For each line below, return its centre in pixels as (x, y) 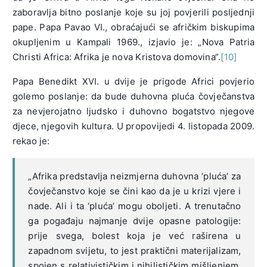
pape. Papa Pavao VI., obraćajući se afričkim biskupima (133, 27)
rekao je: (31, 141)
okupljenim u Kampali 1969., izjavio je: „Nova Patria (133, 42)
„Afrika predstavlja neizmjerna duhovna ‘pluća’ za (135, 176)
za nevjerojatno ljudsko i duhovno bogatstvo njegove (133, 111)
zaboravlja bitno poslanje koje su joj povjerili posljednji (133, 12)
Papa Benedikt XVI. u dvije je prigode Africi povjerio (133, 81)
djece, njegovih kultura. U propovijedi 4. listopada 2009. (133, 126)
